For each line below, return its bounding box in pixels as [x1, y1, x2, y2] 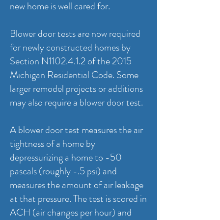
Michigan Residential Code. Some [10, 68, 138, 82]
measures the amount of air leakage [10, 178, 143, 192]
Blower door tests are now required [10, 27, 140, 41]
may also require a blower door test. [10, 95, 145, 110]
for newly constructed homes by [10, 40, 131, 55]
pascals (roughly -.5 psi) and [10, 164, 117, 178]
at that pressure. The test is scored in [10, 192, 147, 206]
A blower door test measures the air [10, 123, 143, 137]
